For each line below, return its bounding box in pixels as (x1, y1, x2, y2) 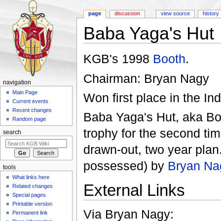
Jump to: (83, 43, 110, 50)
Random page (12, 116, 46, 122)
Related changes (12, 183, 53, 189)
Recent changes (12, 107, 52, 113)
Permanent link (12, 210, 48, 216)
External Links (83, 181, 185, 200)
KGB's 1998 (83, 52, 153, 66)
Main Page (12, 89, 38, 96)
